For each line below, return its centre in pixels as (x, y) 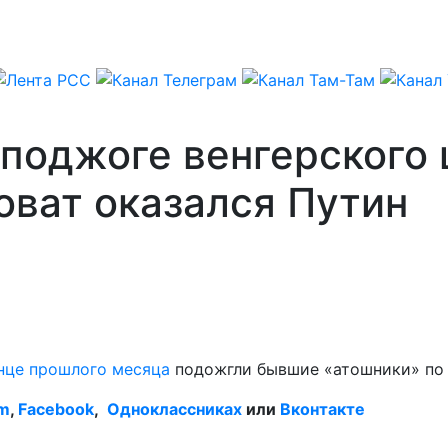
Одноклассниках (174, 408)
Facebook (56, 408)
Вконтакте (322, 408)
